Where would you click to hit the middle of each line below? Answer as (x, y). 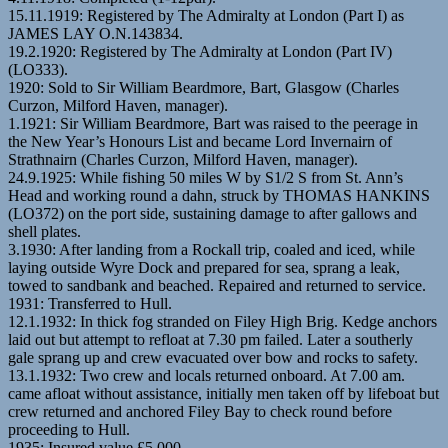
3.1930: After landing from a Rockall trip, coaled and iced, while (211, 249)
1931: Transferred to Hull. (90, 303)
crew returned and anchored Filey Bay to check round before (200, 411)
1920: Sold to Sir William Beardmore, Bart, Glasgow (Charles (203, 87)
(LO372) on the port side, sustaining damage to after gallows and (212, 213)
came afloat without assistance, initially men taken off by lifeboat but (223, 393)
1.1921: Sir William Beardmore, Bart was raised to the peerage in (213, 123)
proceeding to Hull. (69, 429)
